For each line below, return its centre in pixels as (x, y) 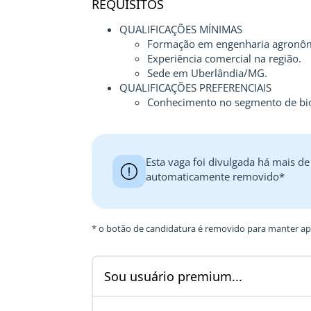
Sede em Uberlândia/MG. (207, 73)
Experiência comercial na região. (224, 58)
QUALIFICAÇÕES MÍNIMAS (181, 29)
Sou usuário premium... (173, 276)
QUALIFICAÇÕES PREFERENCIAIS (195, 87)
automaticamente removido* (215, 176)
